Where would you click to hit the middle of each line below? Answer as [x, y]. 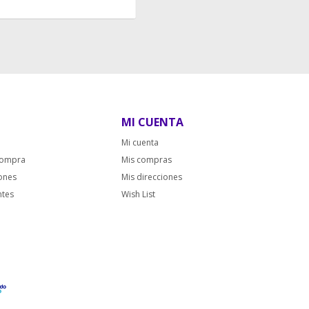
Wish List [138, 195]
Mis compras [147, 160]
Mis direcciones [152, 177]
